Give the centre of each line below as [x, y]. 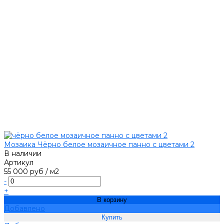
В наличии [23, 154]
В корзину [112, 200]
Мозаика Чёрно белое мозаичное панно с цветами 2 [99, 145]
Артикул [19, 163]
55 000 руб [24, 172]
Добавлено [24, 209]
